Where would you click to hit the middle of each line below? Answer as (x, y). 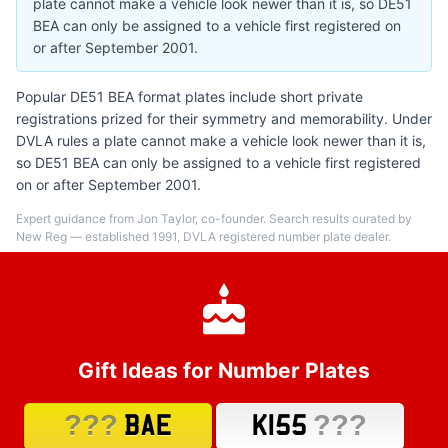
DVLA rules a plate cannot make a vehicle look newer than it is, (221, 140)
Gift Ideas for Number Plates (224, 371)
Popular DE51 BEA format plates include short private (189, 96)
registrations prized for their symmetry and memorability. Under (224, 118)
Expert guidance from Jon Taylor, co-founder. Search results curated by (214, 218)
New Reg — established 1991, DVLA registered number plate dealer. (203, 236)
